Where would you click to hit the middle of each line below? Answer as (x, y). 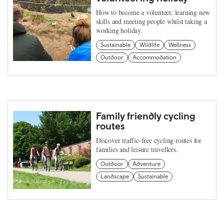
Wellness (180, 45)
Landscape (115, 176)
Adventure (146, 164)
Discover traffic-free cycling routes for (149, 140)
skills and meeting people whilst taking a (151, 21)
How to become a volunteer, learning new (153, 12)
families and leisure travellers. (137, 149)
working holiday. (119, 30)
